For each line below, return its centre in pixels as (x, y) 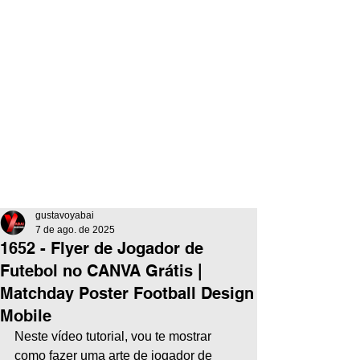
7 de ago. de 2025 (75, 230)
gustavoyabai (65, 215)
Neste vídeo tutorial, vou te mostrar (115, 336)
